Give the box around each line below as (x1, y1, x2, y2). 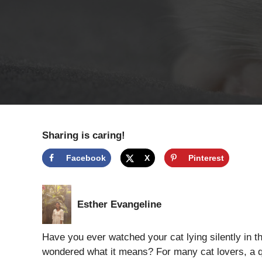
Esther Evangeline (77, 199, 161, 211)
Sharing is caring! (42, 130, 125, 142)
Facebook (66, 153, 106, 163)
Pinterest (188, 153, 224, 163)
